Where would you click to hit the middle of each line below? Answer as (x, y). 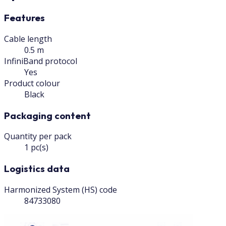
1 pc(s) (36, 148)
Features (24, 18)
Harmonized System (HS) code (61, 189)
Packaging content (47, 115)
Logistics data (37, 169)
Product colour (32, 83)
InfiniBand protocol (41, 61)
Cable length (28, 39)
